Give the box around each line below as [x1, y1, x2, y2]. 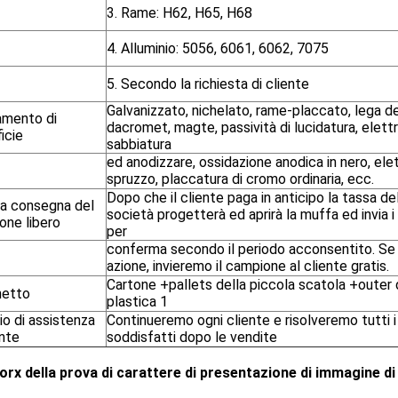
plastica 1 [107, 293, 168, 310]
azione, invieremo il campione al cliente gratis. [107, 258, 389, 275]
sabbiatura [107, 136, 171, 153]
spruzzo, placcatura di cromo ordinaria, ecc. [107, 171, 374, 187]
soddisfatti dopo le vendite [107, 329, 277, 346]
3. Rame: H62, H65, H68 [107, 4, 252, 21]
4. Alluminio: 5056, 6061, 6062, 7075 [107, 40, 329, 57]
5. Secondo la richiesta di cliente [107, 76, 309, 92]
